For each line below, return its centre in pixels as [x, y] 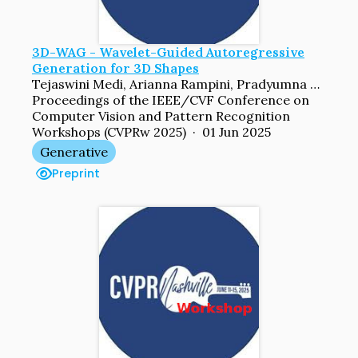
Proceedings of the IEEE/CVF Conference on [171, 99]
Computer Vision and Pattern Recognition [161, 115]
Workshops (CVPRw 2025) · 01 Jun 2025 [151, 131]
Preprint [76, 173]
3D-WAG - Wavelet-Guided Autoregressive [168, 52]
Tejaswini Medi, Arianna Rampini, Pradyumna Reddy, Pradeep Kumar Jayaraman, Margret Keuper [315, 84]
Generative [74, 151]
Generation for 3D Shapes [115, 68]
